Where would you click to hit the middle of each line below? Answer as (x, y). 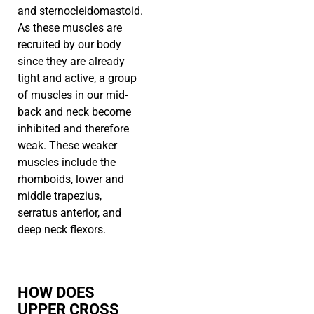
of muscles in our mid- (73, 95)
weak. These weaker (67, 146)
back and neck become (74, 112)
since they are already (71, 62)
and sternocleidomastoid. (80, 11)
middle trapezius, (60, 196)
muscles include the (67, 163)
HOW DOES (56, 293)
